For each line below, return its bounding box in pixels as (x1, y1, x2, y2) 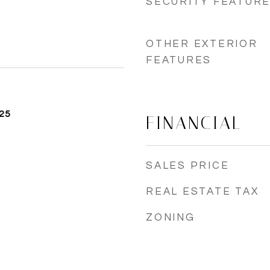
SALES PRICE (146, 160, 230, 171)
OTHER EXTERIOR (146, 39, 258, 49)
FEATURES (146, 55, 212, 66)
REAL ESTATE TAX (146, 186, 259, 197)
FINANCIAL (146, 113, 242, 133)
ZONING (146, 212, 195, 223)
